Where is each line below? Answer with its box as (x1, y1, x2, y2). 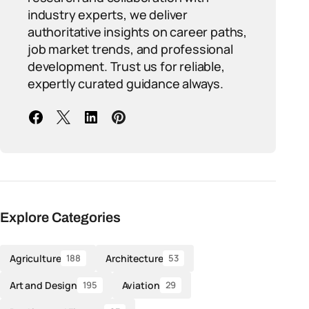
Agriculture (10, 251, 61, 265)
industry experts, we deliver (28, 6, 188, 23)
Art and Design (10, 278, 78, 292)
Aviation (121, 278, 160, 292)
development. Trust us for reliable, (28, 58, 225, 74)
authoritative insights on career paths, (28, 23, 247, 40)
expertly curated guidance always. (28, 75, 224, 92)
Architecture (106, 251, 163, 265)
